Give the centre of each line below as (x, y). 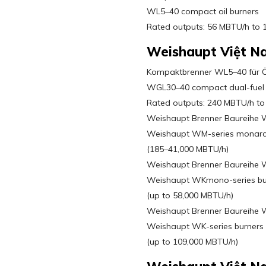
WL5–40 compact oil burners (203, 11)
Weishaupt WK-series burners (205, 226)
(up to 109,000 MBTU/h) (193, 242)
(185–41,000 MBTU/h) (188, 149)
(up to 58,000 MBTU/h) (190, 195)
